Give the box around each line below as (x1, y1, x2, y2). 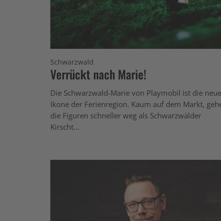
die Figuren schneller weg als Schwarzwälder (50, 110, 201, 120)
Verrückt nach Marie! (50, 65, 147, 83)
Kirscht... (50, 121, 79, 132)
